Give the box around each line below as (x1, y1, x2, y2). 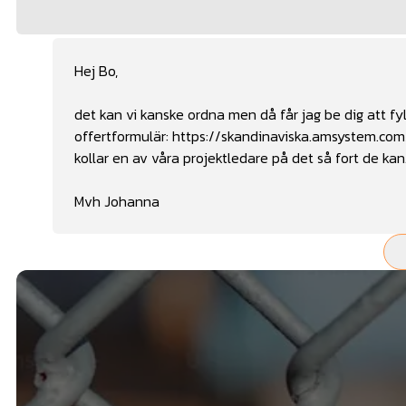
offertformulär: (74, 125, 172, 148)
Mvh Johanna (74, 190, 159, 213)
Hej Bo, (74, 60, 121, 82)
